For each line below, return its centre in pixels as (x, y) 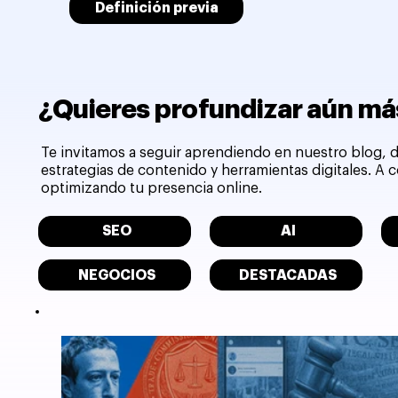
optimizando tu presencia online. (152, 188)
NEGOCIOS (116, 275)
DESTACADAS (288, 275)
